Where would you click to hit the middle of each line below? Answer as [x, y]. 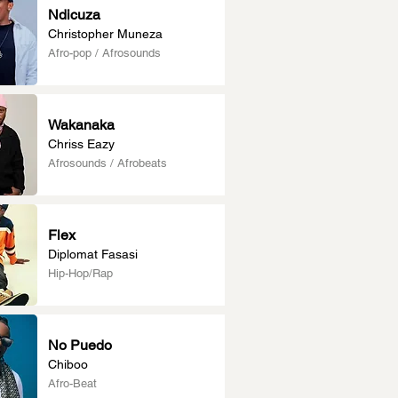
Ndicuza [74, 15]
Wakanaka [81, 125]
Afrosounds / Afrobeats [107, 163]
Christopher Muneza [105, 34]
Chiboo [68, 364]
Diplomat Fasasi [93, 254]
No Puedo [80, 345]
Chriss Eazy [81, 144]
